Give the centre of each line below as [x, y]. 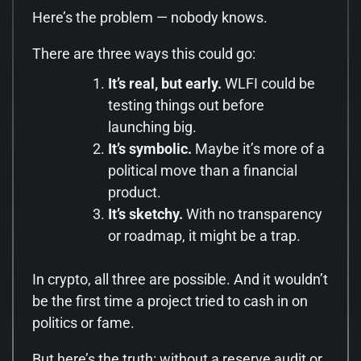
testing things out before [186, 105]
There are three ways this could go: [144, 53]
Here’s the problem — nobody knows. [150, 17]
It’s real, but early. [165, 83]
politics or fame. [83, 322]
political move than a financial [203, 170]
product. [135, 192]
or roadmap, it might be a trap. [204, 235]
